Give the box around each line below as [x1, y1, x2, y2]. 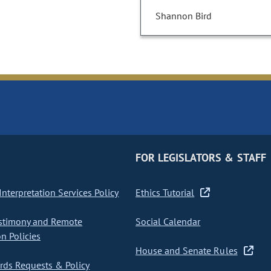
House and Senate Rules [135, 244, 238, 257]
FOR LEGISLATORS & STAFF [135, 151, 266, 165]
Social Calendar [135, 215, 201, 228]
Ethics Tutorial [135, 186, 195, 199]
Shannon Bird [155, 10, 212, 22]
